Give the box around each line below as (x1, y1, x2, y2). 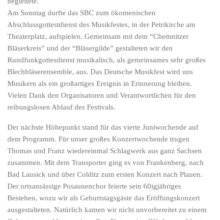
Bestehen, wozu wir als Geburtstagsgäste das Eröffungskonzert (7, 194, 200, 202)
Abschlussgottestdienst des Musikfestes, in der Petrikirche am (7, 21, 195, 28)
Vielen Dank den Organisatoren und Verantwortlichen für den (7, 91, 196, 99)
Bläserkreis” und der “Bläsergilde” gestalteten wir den (7, 44, 173, 52)
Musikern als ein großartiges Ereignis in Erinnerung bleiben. (7, 80, 192, 87)
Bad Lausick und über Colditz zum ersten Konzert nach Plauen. (7, 170, 202, 178)
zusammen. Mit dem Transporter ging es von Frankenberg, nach (7, 159, 204, 166)
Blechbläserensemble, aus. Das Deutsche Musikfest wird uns (7, 68, 193, 76)
